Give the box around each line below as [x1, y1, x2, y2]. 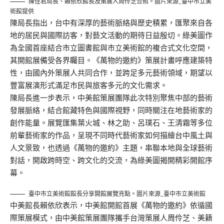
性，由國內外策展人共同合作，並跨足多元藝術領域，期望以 [10, 67, 212, 77]
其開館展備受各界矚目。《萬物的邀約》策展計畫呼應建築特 [10, 55, 212, 65]
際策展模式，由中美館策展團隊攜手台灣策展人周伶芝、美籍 [10, 212, 212, 222]
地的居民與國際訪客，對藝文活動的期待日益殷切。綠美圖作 [10, 30, 212, 40]
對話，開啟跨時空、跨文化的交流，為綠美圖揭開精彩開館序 [10, 155, 212, 165]
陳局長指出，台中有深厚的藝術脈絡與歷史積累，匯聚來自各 [10, 17, 212, 27]
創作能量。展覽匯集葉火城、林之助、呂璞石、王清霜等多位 [10, 117, 212, 127]
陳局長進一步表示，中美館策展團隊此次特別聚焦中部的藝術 [10, 92, 212, 102]
